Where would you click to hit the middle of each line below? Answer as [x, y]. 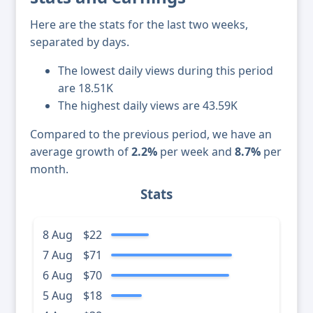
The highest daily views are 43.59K [148, 106]
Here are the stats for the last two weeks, [139, 25]
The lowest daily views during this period [166, 71]
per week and [196, 152]
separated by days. [80, 42]
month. [49, 169]
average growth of [81, 152]
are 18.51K [86, 88]
